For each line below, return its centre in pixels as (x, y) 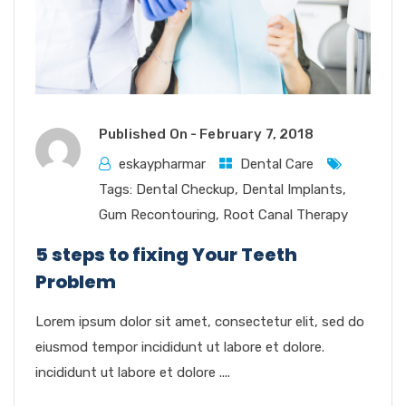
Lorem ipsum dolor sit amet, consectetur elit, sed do (200, 321)
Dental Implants (292, 189)
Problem (76, 281)
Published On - (150, 134)
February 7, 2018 (256, 134)
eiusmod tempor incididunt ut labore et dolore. (180, 347)
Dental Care (277, 164)
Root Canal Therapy (285, 214)
